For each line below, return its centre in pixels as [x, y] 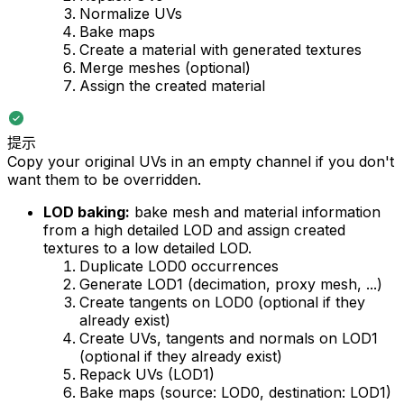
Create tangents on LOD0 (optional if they [222, 303]
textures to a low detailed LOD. [147, 248]
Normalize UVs [131, 14]
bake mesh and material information [255, 212]
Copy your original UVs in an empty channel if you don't [201, 162]
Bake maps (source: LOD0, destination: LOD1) [235, 393]
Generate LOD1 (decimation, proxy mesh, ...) [231, 285]
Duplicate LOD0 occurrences [179, 266]
